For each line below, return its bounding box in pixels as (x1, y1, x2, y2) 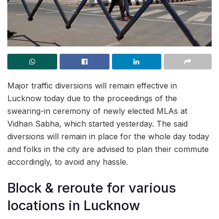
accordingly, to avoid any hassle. (7, 157, 128, 167)
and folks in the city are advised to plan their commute (7, 144, 209, 154)
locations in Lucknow (7, 197, 140, 214)
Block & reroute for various (7, 179, 176, 196)
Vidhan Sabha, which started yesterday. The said (7, 119, 188, 129)
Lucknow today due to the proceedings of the (7, 93, 177, 104)
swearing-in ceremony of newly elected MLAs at (7, 106, 187, 116)
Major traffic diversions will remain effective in (7, 81, 177, 91)
